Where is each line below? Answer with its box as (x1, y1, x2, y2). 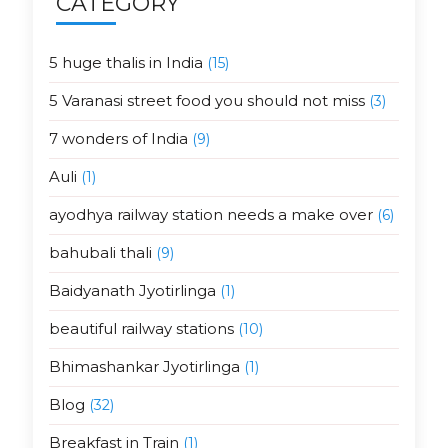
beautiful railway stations (48, 319, 234, 339)
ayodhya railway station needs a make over (48, 205, 373, 225)
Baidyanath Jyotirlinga (48, 281, 216, 301)
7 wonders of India (48, 129, 188, 149)
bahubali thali (48, 243, 152, 263)
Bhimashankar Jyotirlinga (48, 357, 240, 377)
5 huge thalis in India (48, 53, 203, 73)
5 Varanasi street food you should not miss (48, 91, 365, 111)
